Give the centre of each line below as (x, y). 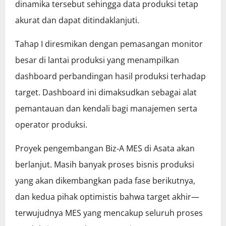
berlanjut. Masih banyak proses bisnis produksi (105, 165)
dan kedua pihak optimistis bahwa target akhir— (107, 197)
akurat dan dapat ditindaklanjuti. (77, 20)
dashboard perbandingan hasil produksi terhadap (110, 76)
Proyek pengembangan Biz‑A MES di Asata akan (105, 149)
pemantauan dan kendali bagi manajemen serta (106, 109)
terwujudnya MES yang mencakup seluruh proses (109, 213)
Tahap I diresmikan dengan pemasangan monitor (109, 44)
